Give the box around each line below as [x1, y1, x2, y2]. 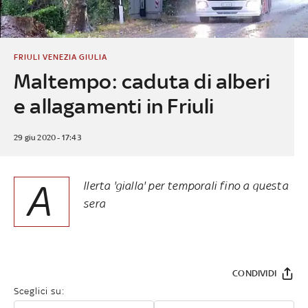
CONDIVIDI [232, 267, 276, 278]
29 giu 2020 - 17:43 [13, 132, 81, 142]
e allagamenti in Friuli [13, 93, 214, 118]
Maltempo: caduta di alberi [13, 69, 271, 93]
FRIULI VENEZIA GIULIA [13, 52, 107, 62]
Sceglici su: [14, 285, 65, 296]
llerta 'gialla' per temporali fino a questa [83, 178, 288, 192]
